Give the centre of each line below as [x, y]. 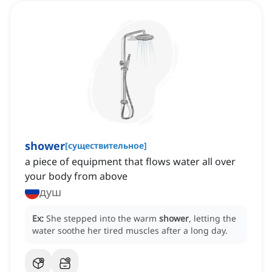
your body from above [76, 176]
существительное [106, 146]
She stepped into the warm [103, 219]
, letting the [212, 219]
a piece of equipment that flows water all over [130, 162]
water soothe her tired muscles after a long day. [130, 231]
